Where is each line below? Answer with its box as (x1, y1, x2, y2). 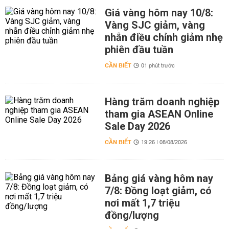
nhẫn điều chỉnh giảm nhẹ (104, 31, 223, 43)
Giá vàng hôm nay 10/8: (104, 7, 213, 19)
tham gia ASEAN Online (104, 108, 213, 120)
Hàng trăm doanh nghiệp (104, 96, 219, 108)
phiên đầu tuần (104, 43, 173, 56)
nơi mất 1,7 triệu (104, 197, 180, 209)
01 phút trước (141, 61, 175, 71)
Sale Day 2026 (104, 120, 170, 132)
